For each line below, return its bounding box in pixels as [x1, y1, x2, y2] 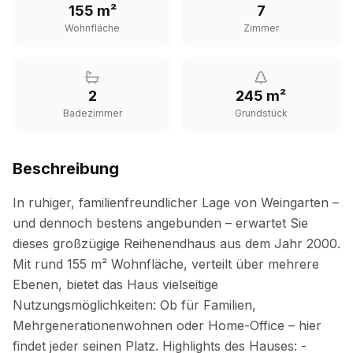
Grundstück [234, 107, 288, 119]
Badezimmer [62, 107, 122, 119]
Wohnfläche [65, 22, 120, 34]
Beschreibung [13, 159, 119, 178]
